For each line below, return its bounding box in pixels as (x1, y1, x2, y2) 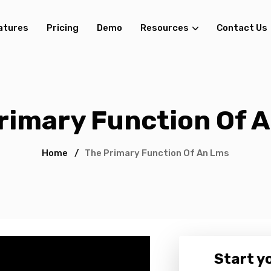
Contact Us (216, 22, 267, 33)
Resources (140, 22, 189, 33)
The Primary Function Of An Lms (85, 148, 229, 158)
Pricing (46, 22, 79, 33)
